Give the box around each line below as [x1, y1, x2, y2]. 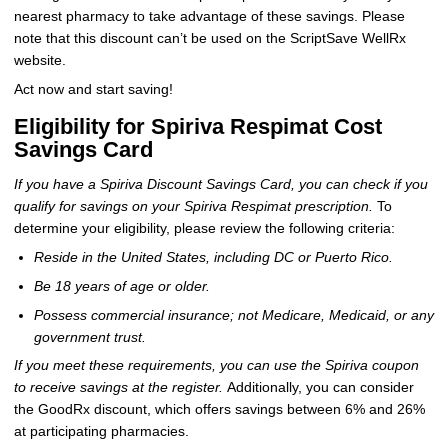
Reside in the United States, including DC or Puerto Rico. [33, 249, 393, 265]
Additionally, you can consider [222, 380, 414, 396]
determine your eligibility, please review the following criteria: [13, 221, 395, 237]
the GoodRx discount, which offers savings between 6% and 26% [13, 402, 425, 418]
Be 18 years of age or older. [33, 278, 210, 294]
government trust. [33, 329, 146, 345]
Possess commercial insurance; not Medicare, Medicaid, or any [33, 307, 434, 323]
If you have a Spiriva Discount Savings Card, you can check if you [13, 177, 428, 193]
